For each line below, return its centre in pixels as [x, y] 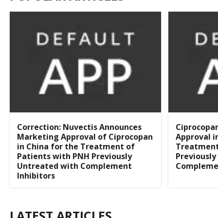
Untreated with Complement [74, 166]
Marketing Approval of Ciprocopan [85, 137]
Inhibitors [36, 176]
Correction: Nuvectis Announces [79, 127]
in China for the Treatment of [76, 147]
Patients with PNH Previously [74, 156]
